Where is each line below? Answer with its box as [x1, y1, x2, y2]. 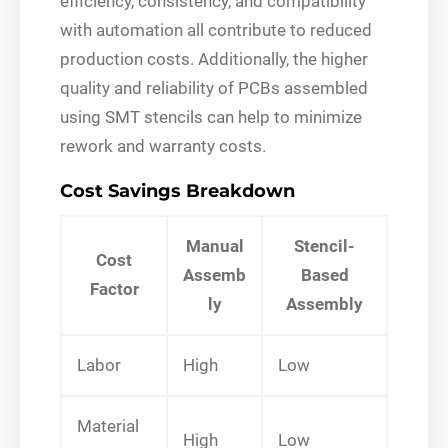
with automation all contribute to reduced [60, 19, 372, 40]
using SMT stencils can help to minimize [60, 106, 362, 127]
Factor [89, 278, 139, 299]
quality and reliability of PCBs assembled [60, 77, 368, 98]
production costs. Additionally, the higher [60, 48, 368, 69]
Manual [185, 235, 244, 256]
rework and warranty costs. [60, 135, 266, 156]
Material [77, 415, 139, 436]
